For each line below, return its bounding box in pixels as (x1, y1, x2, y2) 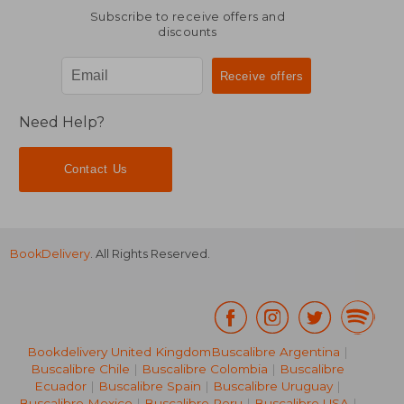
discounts (158, 25, 217, 40)
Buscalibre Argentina (211, 344, 340, 359)
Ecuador (34, 378, 87, 393)
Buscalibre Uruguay (213, 378, 333, 393)
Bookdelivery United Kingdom (27, 344, 211, 359)
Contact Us (63, 162, 128, 177)
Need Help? (19, 113, 106, 131)
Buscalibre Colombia (142, 361, 268, 376)
